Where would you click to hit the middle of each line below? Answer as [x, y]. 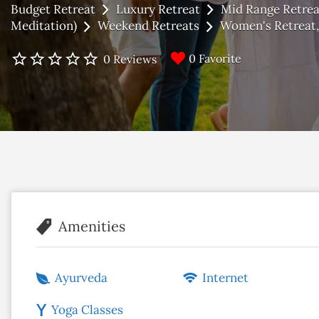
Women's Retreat [268, 26]
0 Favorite [215, 58]
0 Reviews [130, 59]
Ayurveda [81, 278]
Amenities [92, 226]
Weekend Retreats [148, 26]
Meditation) [44, 26]
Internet [226, 278]
